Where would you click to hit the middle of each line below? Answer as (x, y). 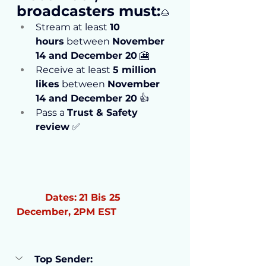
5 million (136, 70)
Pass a (51, 113)
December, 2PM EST (66, 211)
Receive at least (74, 70)
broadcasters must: (88, 11)
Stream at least (73, 27)
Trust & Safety (104, 113)
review (53, 127)
